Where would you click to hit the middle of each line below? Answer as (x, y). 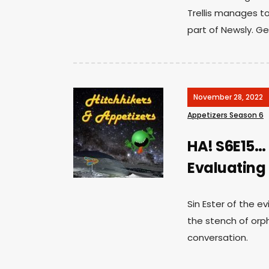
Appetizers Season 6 (225, 115)
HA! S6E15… (226, 146)
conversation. (218, 237)
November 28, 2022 (228, 97)
